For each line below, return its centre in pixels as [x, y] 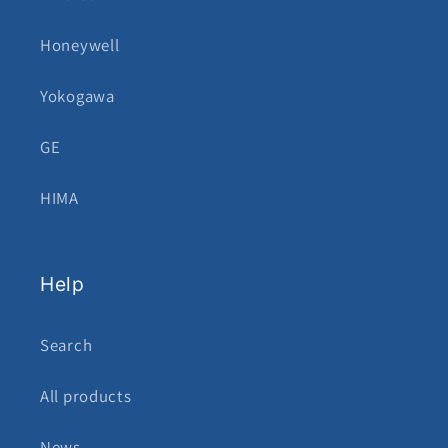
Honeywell [80, 45]
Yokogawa [77, 96]
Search [66, 345]
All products [86, 396]
